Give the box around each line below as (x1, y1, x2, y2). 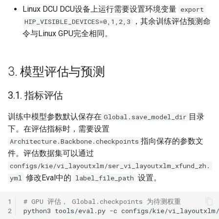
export (180, 5, 204, 14)
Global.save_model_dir (104, 112, 187, 121)
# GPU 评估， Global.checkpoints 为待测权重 (23, 197, 181, 206)
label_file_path (75, 174, 134, 182)
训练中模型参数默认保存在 (8, 112, 102, 121)
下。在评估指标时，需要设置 (8, 124, 109, 133)
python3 (23, 206, 51, 215)
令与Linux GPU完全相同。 (22, 29, 112, 38)
